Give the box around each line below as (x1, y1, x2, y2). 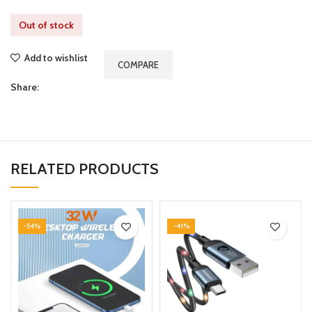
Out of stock (19, 18, 74, 31)
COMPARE (118, 58, 159, 70)
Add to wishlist (24, 51, 88, 64)
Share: (10, 80, 39, 93)
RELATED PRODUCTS (10, 159, 159, 178)
